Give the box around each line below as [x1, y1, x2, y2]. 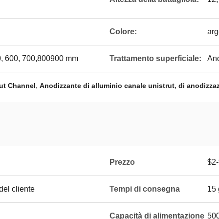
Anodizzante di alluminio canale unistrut [40, 82, 175, 89]
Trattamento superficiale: [109, 54, 201, 63]
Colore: [109, 27, 137, 36]
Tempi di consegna [109, 185, 180, 193]
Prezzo [109, 158, 135, 166]
